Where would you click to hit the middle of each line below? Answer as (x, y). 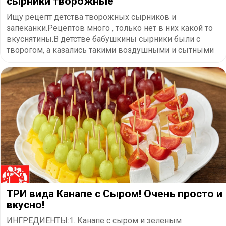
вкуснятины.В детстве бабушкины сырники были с (103, 39)
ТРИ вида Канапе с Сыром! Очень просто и (115, 193)
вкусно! (25, 205)
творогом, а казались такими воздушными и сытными (110, 50)
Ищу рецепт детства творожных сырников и (91, 17)
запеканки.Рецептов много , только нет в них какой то (110, 28)
